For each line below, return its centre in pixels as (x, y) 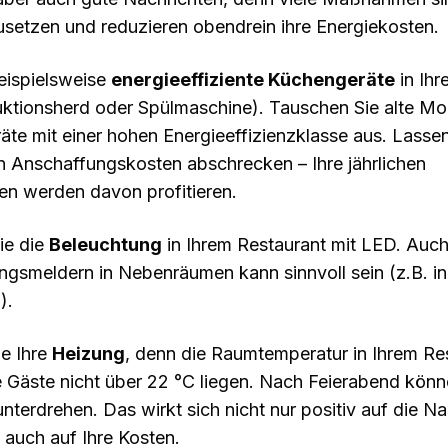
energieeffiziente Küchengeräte (253, 80)
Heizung (88, 354)
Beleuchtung (105, 245)
